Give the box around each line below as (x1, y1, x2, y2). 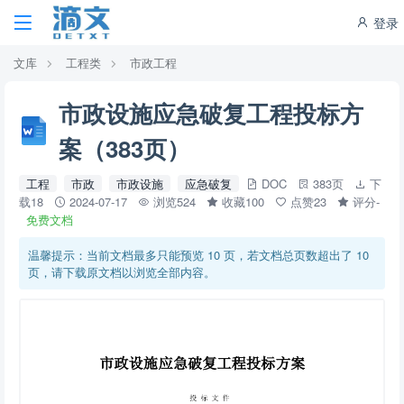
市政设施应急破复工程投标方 (59, 96, 363, 130)
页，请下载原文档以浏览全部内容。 (28, 263, 216, 280)
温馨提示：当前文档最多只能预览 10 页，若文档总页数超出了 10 (28, 246, 369, 263)
